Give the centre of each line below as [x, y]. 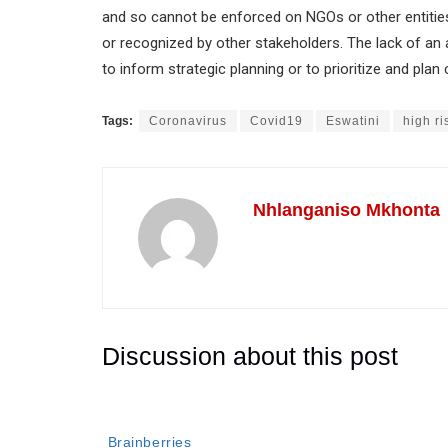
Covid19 [276, 120]
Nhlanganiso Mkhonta [346, 209]
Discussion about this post [250, 355]
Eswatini [353, 120]
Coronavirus [188, 120]
